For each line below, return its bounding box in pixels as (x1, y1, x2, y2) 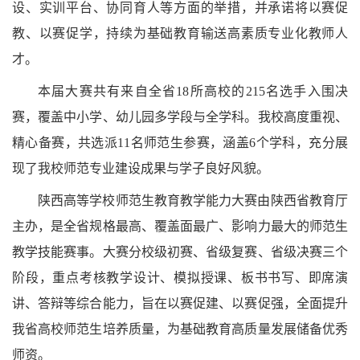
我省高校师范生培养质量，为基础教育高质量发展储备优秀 (12, 322, 348, 337)
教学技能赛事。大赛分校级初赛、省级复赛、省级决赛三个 (12, 245, 348, 260)
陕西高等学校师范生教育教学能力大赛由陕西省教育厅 (38, 194, 348, 208)
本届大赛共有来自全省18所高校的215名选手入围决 (38, 84, 348, 99)
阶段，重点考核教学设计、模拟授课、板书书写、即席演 (12, 271, 348, 285)
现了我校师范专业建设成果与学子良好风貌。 (12, 162, 269, 176)
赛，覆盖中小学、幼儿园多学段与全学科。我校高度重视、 (12, 110, 348, 125)
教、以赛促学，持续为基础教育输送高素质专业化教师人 (12, 27, 348, 41)
